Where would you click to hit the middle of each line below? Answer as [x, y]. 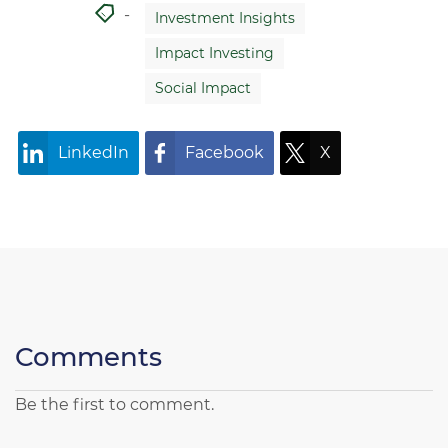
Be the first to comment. [114, 404]
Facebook [224, 152]
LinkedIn [93, 152]
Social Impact [202, 88]
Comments [88, 357]
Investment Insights [224, 18]
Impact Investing [214, 53]
